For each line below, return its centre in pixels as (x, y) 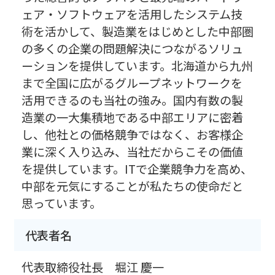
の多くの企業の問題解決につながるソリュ (132, 49)
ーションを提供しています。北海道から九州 (137, 66)
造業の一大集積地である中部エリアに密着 (132, 118)
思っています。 (61, 203)
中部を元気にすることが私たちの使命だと (132, 186)
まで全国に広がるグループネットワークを (132, 83)
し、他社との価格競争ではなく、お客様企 (132, 135)
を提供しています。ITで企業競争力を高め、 (137, 169)
